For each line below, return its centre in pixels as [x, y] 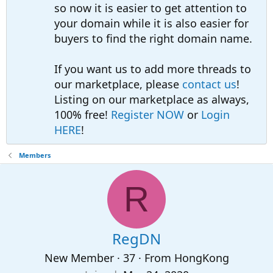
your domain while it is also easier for [151, 23]
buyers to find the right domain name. [153, 38]
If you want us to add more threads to [153, 69]
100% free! [83, 115]
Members [34, 155]
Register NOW [147, 115]
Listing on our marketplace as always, [152, 99]
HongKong [201, 258]
